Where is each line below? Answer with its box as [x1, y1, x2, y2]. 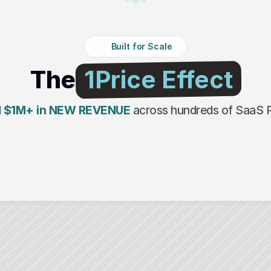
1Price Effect [78, 65, 238, 94]
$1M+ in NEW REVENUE [3, 103, 131, 117]
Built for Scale [111, 41, 172, 51]
